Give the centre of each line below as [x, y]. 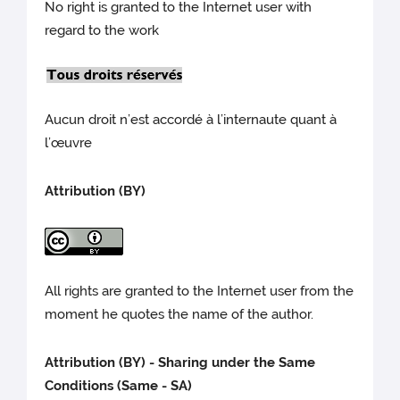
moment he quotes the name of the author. [179, 315]
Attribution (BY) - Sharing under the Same [180, 363]
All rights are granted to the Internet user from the [200, 292]
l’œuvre [69, 143]
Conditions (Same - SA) [119, 386]
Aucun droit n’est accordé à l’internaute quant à [191, 120]
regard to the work [102, 31]
